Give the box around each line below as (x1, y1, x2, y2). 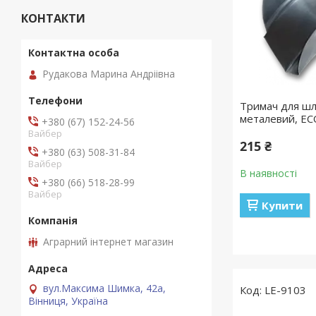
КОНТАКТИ (21, 11, 85, 26)
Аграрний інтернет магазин (43, 234, 174, 248)
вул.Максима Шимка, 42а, (43, 281, 166, 295)
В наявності (240, 166, 298, 180)
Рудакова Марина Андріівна (42, 66, 175, 80)
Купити (262, 198, 303, 212)
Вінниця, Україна (28, 293, 108, 308)
